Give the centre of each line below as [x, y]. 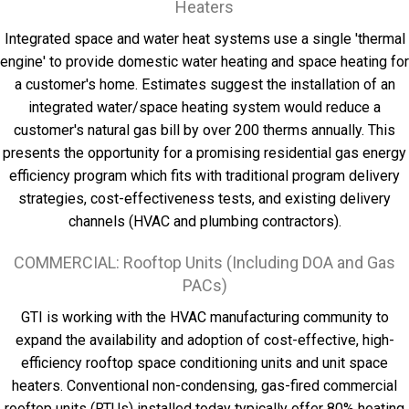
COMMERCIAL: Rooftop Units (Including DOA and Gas [204, 262]
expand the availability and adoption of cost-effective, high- [204, 340]
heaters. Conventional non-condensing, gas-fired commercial [204, 386]
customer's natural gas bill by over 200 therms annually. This [204, 130]
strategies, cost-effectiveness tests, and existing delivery [204, 199]
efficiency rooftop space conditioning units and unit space [204, 363]
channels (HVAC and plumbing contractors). [204, 221]
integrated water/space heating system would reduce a [204, 107]
